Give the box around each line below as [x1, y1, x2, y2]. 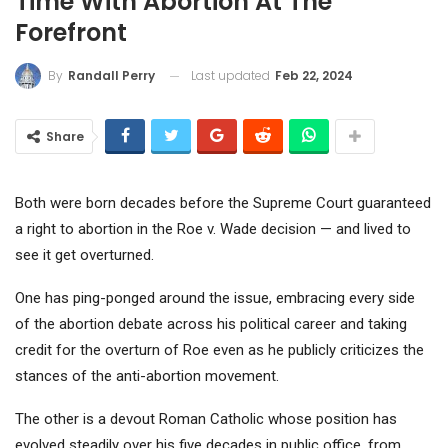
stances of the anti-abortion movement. [15, 367, 279, 386]
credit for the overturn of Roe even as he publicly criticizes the [15, 341, 424, 360]
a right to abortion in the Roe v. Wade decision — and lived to [15, 220, 411, 239]
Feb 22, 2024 [275, 66, 353, 84]
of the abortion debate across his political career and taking [15, 315, 407, 334]
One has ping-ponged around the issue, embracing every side [15, 289, 415, 308]
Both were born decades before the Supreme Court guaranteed [15, 194, 431, 213]
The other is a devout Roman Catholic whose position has [15, 410, 397, 429]
